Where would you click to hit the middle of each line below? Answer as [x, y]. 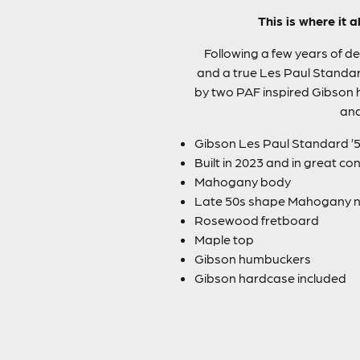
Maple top [224, 239]
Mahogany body [243, 181]
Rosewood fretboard [257, 220]
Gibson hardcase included [270, 278]
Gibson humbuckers [253, 258]
